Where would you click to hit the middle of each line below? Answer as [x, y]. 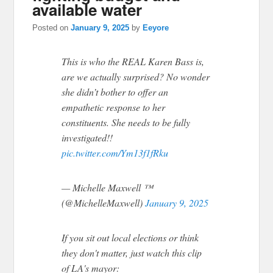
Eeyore [156, 28]
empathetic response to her [114, 107]
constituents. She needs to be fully [126, 122]
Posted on [52, 28]
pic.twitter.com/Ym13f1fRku [115, 153]
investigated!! [87, 138]
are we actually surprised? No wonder [136, 77]
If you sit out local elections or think [130, 238]
